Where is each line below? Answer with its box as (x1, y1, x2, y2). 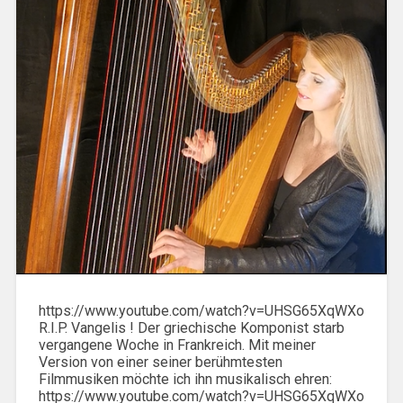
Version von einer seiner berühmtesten (38, 353, 282, 371)
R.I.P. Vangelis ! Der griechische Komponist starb (38, 318, 345, 336)
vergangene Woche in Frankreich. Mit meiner (38, 336, 316, 354)
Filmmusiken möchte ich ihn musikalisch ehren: (38, 370, 332, 388)
